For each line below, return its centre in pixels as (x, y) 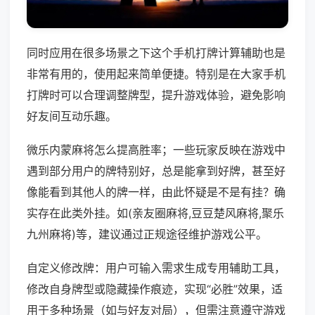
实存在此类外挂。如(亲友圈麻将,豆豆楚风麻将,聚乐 (155, 213)
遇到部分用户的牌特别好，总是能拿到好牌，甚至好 (156, 171)
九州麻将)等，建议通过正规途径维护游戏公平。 (147, 234)
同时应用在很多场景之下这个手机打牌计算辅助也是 (156, 53)
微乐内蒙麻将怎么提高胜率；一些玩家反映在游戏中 (156, 150)
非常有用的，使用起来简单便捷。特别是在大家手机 (156, 74)
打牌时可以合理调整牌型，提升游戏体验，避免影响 (156, 95)
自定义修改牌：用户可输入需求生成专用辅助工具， (156, 268)
